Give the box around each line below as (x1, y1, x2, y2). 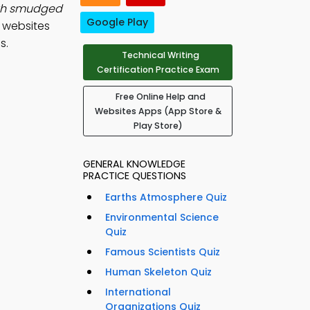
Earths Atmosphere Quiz (105, 190, 227, 205)
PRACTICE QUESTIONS (83, 169, 186, 183)
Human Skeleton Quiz (105, 265, 212, 280)
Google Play (86, 15, 148, 30)
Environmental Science (105, 210, 219, 225)
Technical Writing (122, 49, 199, 62)
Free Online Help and (116, 91, 206, 103)
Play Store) (133, 120, 183, 132)
